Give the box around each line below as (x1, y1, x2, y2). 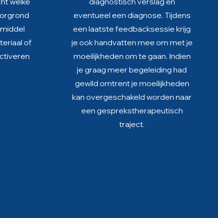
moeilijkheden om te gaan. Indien (73, 51, 191, 61)
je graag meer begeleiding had (77, 65, 187, 74)
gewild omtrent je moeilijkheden (74, 78, 189, 88)
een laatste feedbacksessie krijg (73, 24, 191, 34)
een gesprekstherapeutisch (81, 106, 183, 115)
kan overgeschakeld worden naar (72, 92, 192, 102)
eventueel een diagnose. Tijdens (73, 10, 191, 20)
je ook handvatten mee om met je (71, 37, 193, 47)
